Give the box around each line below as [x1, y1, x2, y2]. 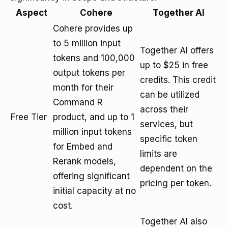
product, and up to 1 [53, 112, 134, 122]
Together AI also [140, 216, 207, 226]
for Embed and [53, 141, 112, 152]
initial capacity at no [53, 186, 136, 196]
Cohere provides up [53, 23, 133, 34]
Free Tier [11, 112, 47, 122]
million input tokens [53, 127, 132, 137]
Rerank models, [53, 156, 116, 166]
